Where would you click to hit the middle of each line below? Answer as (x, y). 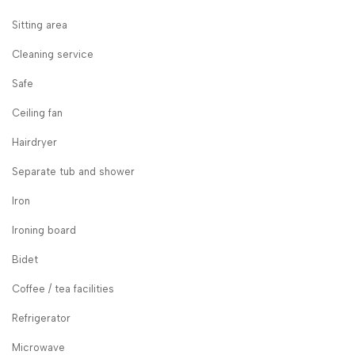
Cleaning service (52, 55)
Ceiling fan (37, 113)
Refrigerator (41, 319)
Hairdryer (34, 143)
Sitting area (39, 25)
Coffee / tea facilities (63, 289)
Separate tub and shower (73, 172)
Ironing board (44, 231)
